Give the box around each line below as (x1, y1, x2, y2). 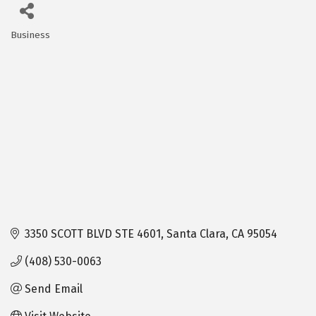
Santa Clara (166, 226, 226, 241)
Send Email (25, 281, 83, 296)
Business (11, 29, 50, 42)
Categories (10, 37, 82, 54)
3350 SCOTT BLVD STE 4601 (25, 226, 161, 241)
